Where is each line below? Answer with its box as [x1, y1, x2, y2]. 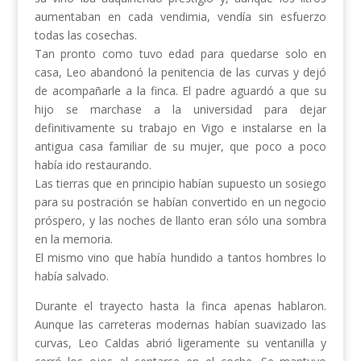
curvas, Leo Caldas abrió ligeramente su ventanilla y [34, 335, 327, 351]
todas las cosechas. [34, 27, 137, 44]
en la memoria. [34, 231, 113, 247]
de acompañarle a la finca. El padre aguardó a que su [34, 83, 327, 99]
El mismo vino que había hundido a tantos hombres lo [34, 250, 327, 266]
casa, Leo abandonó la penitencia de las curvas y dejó [34, 64, 327, 81]
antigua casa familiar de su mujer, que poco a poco [34, 139, 327, 155]
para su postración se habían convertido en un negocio [34, 194, 327, 210]
